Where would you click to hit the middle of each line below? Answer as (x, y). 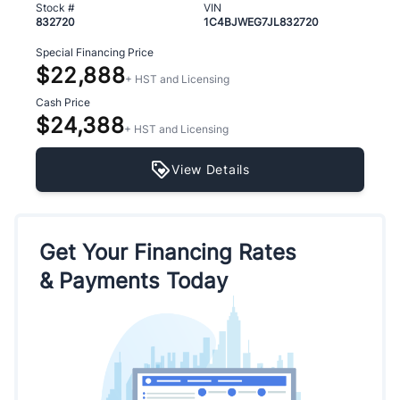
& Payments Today (133, 280)
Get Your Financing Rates (168, 252)
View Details (211, 169)
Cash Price (63, 103)
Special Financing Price (95, 53)
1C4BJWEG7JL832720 (261, 22)
